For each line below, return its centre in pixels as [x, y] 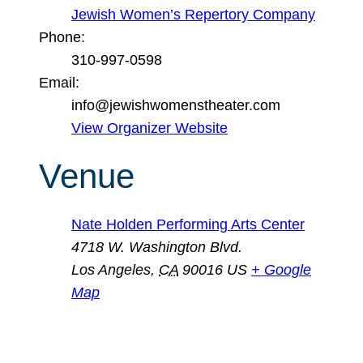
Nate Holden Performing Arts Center [188, 225]
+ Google [281, 270]
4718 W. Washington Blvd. [157, 248]
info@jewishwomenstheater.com [176, 105]
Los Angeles [111, 270]
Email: [59, 82]
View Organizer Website [149, 128]
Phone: [62, 37]
